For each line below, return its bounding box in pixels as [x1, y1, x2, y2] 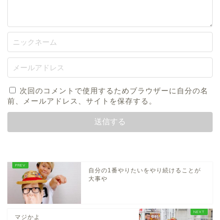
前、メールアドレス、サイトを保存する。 [7, 96, 157, 105]
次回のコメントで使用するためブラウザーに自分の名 [20, 86, 208, 95]
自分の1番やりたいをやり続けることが [88, 166, 201, 174]
